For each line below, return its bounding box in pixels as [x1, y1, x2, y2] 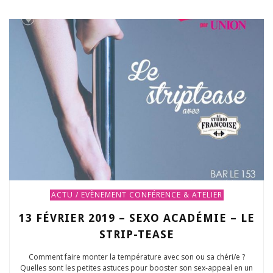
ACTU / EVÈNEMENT [51, 190, 127, 200]
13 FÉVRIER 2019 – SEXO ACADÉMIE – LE [18, 211, 255, 225]
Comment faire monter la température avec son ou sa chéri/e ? [28, 252, 245, 263]
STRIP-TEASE [99, 228, 174, 241]
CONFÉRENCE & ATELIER [129, 190, 222, 200]
